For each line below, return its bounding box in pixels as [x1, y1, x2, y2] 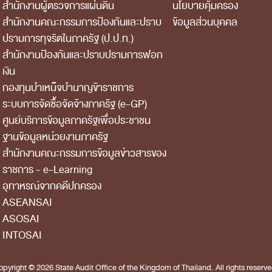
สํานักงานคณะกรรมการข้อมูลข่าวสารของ [2, 145, 166, 161]
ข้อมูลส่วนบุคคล [172, 14, 237, 30]
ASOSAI [2, 211, 39, 227]
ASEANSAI [2, 194, 52, 211]
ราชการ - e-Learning [2, 161, 92, 178]
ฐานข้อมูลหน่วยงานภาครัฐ [2, 129, 108, 145]
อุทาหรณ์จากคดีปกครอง [2, 178, 101, 194]
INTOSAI [2, 227, 42, 243]
